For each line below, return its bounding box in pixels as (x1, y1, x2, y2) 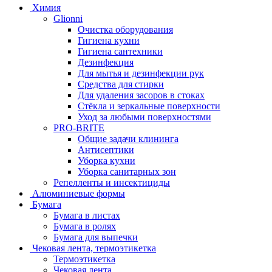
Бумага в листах (53, 209, 120, 220)
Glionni (53, 13, 83, 24)
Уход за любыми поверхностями (78, 111, 211, 122)
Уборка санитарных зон (78, 166, 176, 177)
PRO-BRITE (53, 122, 104, 133)
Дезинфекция (78, 56, 134, 67)
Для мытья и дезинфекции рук (78, 67, 204, 78)
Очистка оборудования (78, 24, 173, 35)
